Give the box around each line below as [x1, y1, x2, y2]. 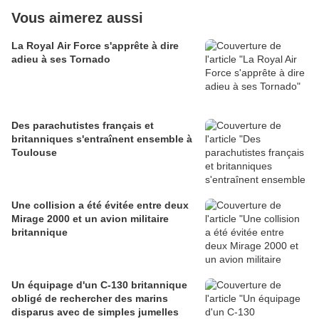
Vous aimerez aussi [11, 10, 143, 26]
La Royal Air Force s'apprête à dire [11, 40, 179, 52]
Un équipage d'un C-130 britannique [11, 279, 187, 291]
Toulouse [11, 147, 57, 159]
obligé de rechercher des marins [11, 293, 168, 305]
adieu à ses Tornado [11, 53, 110, 66]
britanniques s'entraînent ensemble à [11, 133, 192, 145]
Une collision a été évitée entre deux [11, 199, 189, 211]
